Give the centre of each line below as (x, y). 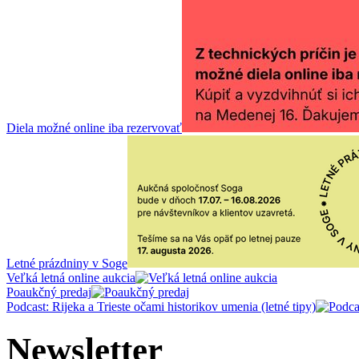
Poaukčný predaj (49, 292)
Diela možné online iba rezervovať (94, 127)
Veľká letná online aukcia (71, 277)
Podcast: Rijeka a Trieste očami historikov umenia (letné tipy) (161, 306)
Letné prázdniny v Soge (67, 263)
